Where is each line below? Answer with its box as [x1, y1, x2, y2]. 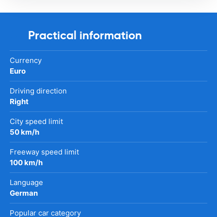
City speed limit [10, 116, 63, 126]
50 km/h [10, 127, 39, 137]
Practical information [28, 28, 142, 43]
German [10, 188, 38, 198]
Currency [10, 55, 42, 65]
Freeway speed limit [10, 147, 79, 156]
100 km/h [10, 157, 43, 167]
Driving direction [10, 86, 67, 95]
